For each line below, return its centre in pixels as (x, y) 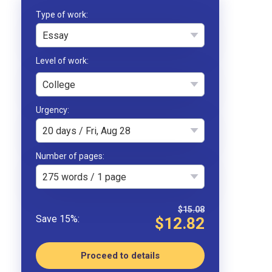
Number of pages (69, 156)
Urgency (52, 110)
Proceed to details (120, 256)
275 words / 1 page (84, 177)
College (59, 84)
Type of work (61, 15)
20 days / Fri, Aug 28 (87, 131)
